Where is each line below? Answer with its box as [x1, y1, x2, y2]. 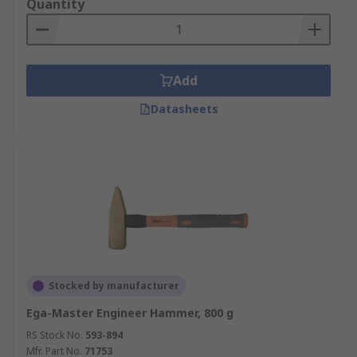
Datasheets [150, 101, 218, 116]
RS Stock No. [26, 328, 83, 342]
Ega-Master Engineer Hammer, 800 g [26, 305, 233, 320]
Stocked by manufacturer [49, 279, 179, 292]
